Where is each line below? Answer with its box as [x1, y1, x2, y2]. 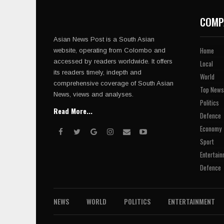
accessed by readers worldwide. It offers [53, 57, 172, 65]
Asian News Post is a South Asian [53, 35, 154, 43]
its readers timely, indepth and [53, 68, 141, 76]
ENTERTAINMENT [168, 196, 215, 207]
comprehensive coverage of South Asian [53, 79, 173, 87]
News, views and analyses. [53, 90, 133, 98]
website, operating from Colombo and [53, 46, 165, 54]
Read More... [53, 105, 92, 116]
